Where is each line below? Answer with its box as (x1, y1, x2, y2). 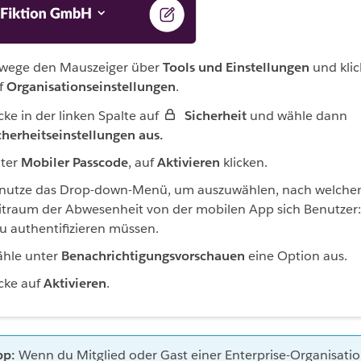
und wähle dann (247, 106, 347, 124)
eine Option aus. (245, 247, 347, 264)
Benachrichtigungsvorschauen (61, 247, 245, 264)
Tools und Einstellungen (163, 58, 309, 76)
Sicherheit (185, 106, 247, 124)
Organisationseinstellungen (6, 77, 176, 95)
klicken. (220, 153, 268, 171)
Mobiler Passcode (21, 153, 128, 171)
